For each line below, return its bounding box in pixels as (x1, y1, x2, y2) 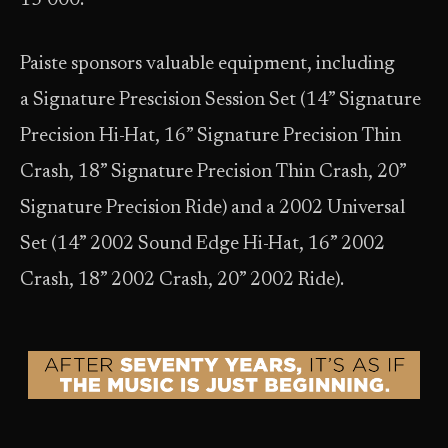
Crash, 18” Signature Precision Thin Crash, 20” (20, 163, 406, 183)
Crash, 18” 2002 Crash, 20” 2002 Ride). (20, 271, 344, 291)
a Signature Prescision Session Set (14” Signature (20, 91, 421, 111)
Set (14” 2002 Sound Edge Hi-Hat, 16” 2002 (20, 235, 385, 255)
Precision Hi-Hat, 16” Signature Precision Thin (20, 127, 401, 147)
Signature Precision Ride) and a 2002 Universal (20, 199, 405, 219)
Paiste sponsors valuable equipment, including (20, 55, 395, 75)
